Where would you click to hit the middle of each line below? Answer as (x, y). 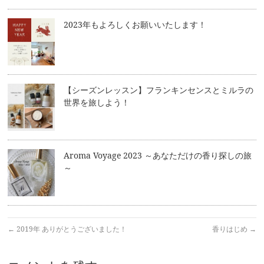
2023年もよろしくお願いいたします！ (135, 25)
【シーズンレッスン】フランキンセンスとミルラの (159, 90)
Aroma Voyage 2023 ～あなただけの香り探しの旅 (158, 156)
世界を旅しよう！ (97, 103)
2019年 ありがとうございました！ (71, 229)
